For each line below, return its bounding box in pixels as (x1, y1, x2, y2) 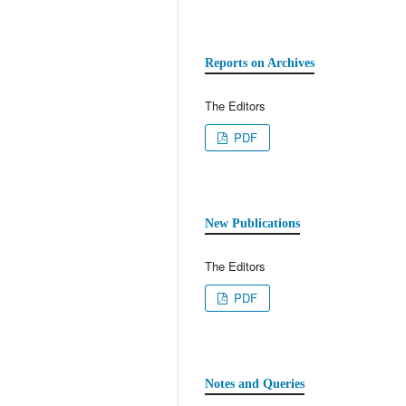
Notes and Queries (205, 376, 304, 391)
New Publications (205, 216, 300, 230)
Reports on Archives (205, 55, 314, 70)
